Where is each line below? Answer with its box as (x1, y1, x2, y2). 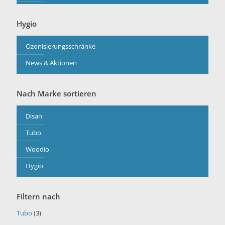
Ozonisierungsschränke (26, 42, 95, 51)
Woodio (26, 145, 49, 154)
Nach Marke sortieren (17, 88, 96, 98)
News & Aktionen (26, 58, 77, 67)
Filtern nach (17, 191, 60, 201)
